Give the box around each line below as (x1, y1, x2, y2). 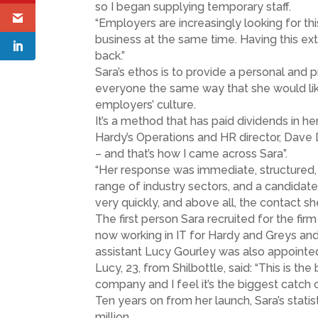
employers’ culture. (95, 98, 197, 112)
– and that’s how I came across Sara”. (95, 147, 288, 161)
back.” (95, 49, 126, 63)
